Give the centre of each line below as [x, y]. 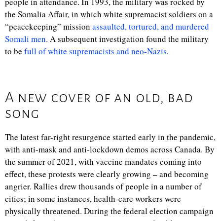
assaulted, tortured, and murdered [151, 26]
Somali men [25, 39]
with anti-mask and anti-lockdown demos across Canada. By [110, 149]
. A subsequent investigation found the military [127, 39]
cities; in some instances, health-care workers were [93, 199]
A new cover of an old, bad [99, 97]
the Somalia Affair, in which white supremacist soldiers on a [109, 14]
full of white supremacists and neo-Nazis [95, 51]
